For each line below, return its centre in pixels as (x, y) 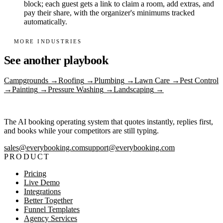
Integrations (42, 191)
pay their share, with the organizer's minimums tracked (109, 13)
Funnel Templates (52, 209)
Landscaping (134, 89)
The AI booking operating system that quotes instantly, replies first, (109, 121)
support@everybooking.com (130, 147)
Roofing (71, 80)
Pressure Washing (76, 89)
